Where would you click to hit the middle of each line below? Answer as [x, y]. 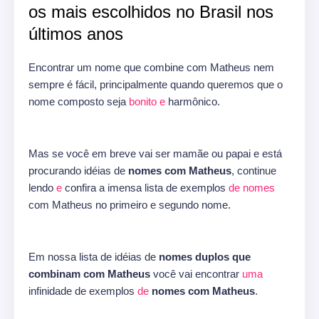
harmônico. [193, 102]
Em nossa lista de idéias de [94, 257]
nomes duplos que [205, 257]
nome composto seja [79, 102]
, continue [254, 171]
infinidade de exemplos [83, 291]
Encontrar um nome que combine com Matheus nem [151, 68]
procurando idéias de [78, 171]
